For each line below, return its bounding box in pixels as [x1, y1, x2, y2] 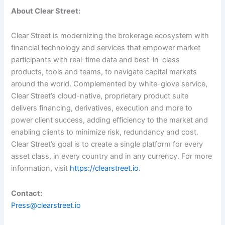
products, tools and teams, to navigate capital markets [11, 67, 197, 77]
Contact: [11, 189, 43, 198]
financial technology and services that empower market [11, 43, 201, 53]
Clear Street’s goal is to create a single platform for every [11, 140, 203, 149]
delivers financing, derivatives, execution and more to [11, 103, 193, 113]
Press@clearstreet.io [11, 201, 81, 210]
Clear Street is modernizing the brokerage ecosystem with [11, 31, 209, 41]
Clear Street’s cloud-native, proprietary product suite [11, 91, 189, 101]
